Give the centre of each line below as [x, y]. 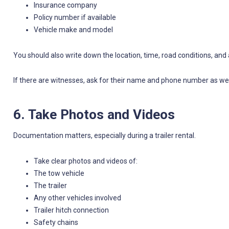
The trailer [50, 185]
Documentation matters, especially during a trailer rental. [104, 136]
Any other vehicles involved [77, 198]
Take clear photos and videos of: [85, 161]
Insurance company [65, 5]
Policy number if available [75, 18]
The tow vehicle [59, 173]
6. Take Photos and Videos [94, 115]
